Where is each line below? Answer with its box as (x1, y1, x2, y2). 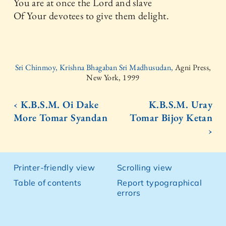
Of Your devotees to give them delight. (13, 9, 169, 22)
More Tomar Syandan (13, 110, 108, 124)
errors (117, 187, 141, 198)
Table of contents (13, 177, 82, 188)
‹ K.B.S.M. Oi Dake (13, 97, 99, 111)
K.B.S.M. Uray (148, 97, 213, 111)
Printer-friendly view (13, 162, 95, 173)
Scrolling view (117, 162, 173, 173)
